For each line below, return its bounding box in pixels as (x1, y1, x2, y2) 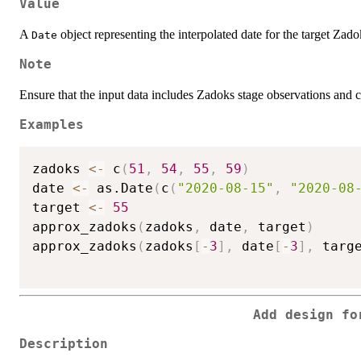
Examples (19, 118, 84, 133)
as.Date (89, 180, 153, 196)
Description (19, 337, 108, 352)
